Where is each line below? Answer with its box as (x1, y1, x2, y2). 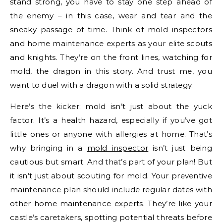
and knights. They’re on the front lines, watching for (10, 52, 212, 62)
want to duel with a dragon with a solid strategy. (10, 80, 193, 90)
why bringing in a (10, 143, 87, 153)
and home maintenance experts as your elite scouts (10, 38, 212, 48)
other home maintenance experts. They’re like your (10, 198, 212, 208)
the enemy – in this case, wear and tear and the (10, 10, 212, 20)
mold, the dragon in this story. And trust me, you (10, 66, 212, 76)
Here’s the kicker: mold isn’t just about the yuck (10, 101, 212, 111)
